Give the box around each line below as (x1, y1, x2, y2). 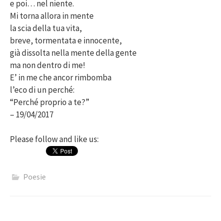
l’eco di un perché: (10, 84, 74, 95)
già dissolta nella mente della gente (10, 47, 137, 58)
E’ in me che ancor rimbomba (10, 72, 111, 83)
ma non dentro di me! (10, 59, 85, 71)
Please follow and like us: (10, 134, 99, 145)
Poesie (23, 172, 46, 182)
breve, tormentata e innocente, (10, 35, 122, 46)
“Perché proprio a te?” (10, 96, 89, 108)
